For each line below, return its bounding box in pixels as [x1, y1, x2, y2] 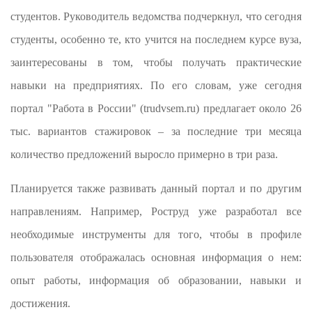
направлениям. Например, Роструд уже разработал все [10, 205, 302, 218]
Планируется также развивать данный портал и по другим [10, 182, 302, 195]
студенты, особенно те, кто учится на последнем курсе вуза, [10, 33, 302, 46]
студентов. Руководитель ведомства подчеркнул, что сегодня [10, 10, 302, 23]
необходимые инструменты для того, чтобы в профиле [10, 228, 302, 241]
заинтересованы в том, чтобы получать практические [10, 56, 302, 69]
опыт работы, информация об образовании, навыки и [10, 274, 302, 287]
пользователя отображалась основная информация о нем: [10, 251, 302, 264]
